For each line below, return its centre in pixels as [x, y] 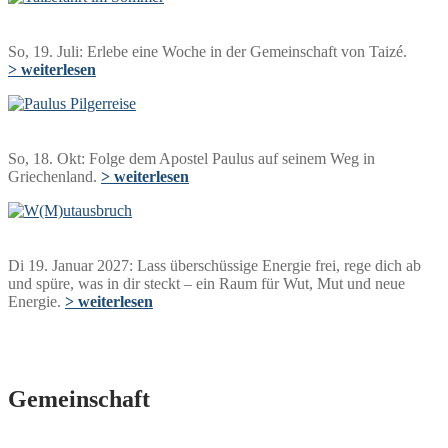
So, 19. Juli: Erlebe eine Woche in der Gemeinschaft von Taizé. [207, 51]
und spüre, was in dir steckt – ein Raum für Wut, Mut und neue [206, 283]
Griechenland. [54, 176]
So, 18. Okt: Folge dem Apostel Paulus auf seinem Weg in [191, 158]
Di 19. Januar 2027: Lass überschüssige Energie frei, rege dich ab [214, 265]
